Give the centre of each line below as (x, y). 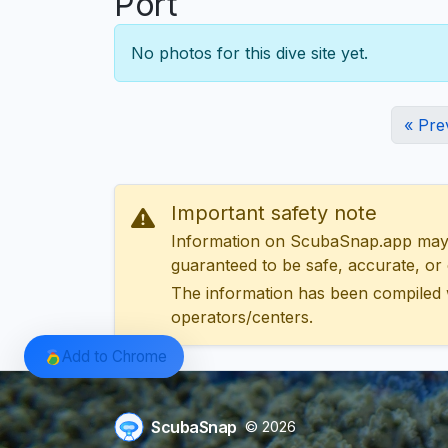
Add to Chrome (114, 356)
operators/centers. (242, 317)
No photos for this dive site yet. (249, 53)
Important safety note (274, 213)
